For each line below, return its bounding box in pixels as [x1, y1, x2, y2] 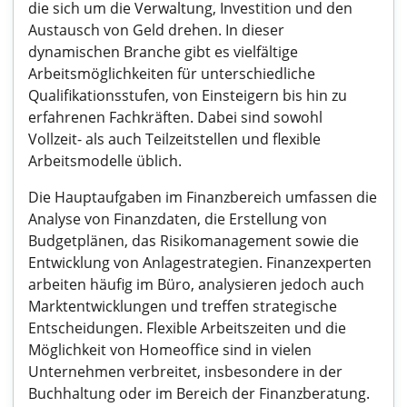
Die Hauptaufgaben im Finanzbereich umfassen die [28, 187, 377, 207]
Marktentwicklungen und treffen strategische [28, 296, 337, 316]
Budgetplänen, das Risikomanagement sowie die [28, 231, 359, 251]
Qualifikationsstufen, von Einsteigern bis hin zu [28, 85, 347, 105]
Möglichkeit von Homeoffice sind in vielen [28, 340, 312, 360]
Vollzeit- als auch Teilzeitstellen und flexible [28, 129, 321, 149]
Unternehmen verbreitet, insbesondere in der [28, 362, 342, 382]
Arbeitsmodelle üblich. [28, 151, 182, 171]
